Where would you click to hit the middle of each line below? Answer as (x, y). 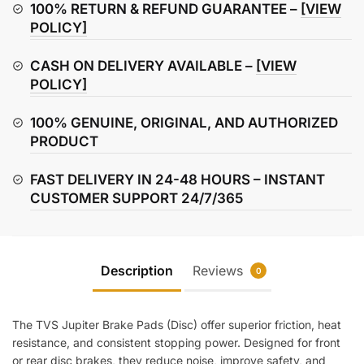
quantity (35, 27)
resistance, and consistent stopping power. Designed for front (176, 343)
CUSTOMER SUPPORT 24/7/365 (136, 198)
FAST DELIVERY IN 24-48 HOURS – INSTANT (178, 179)
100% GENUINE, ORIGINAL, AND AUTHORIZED (184, 122)
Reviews (220, 271)
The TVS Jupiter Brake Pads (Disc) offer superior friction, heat (177, 325)
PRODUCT (64, 141)
